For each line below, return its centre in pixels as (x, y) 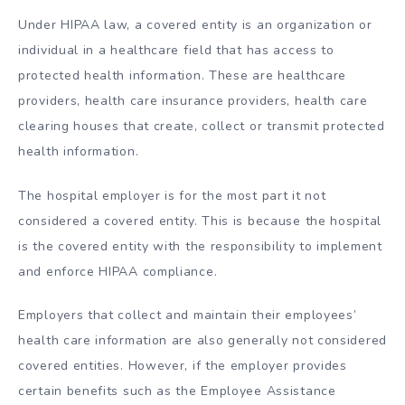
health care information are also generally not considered (202, 341)
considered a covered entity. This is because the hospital (200, 221)
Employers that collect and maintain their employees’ (188, 316)
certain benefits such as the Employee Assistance (177, 391)
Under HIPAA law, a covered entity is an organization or (195, 24)
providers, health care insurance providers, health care (193, 100)
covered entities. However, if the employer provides (183, 366)
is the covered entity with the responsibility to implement (200, 246)
